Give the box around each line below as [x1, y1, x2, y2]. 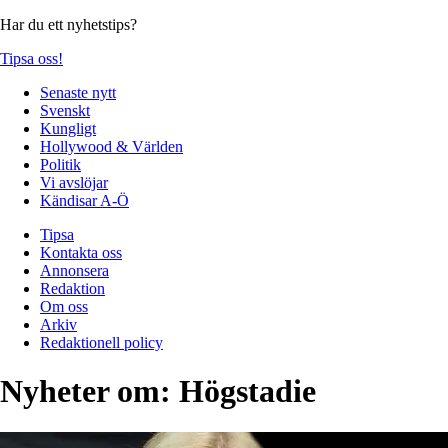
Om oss [40, 297, 88, 315]
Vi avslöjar [40, 173, 108, 191]
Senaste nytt [40, 83, 116, 101]
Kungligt [40, 119, 96, 137]
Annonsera [40, 261, 109, 279]
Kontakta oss [40, 243, 122, 261]
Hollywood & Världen [40, 137, 183, 155]
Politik [40, 155, 81, 173]
